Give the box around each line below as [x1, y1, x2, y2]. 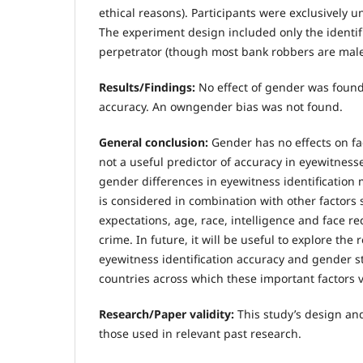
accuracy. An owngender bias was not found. [99, 98, 343, 114]
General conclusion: [99, 134, 211, 150]
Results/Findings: [99, 79, 199, 95]
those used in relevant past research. [99, 325, 301, 341]
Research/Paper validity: [99, 305, 237, 322]
